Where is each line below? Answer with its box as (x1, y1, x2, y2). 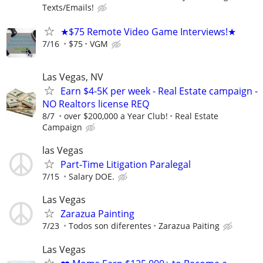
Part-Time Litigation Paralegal (60, 158, 191, 171)
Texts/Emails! (42, 1, 94, 13)
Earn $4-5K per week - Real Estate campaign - (60, 85, 258, 98)
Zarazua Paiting (159, 220, 220, 232)
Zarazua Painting (60, 207, 134, 221)
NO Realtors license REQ (42, 97, 149, 111)
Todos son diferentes (69, 220, 151, 232)
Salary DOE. (69, 171, 114, 183)
